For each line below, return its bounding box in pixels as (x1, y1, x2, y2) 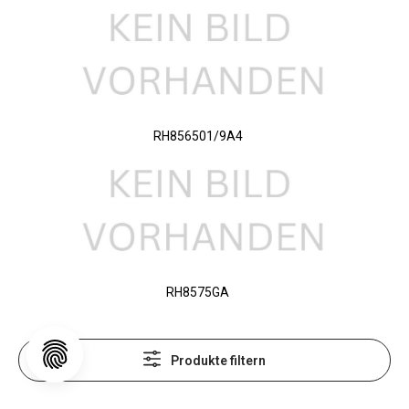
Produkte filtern (171, 352, 267, 368)
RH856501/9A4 (152, 129, 243, 144)
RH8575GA (166, 285, 229, 300)
